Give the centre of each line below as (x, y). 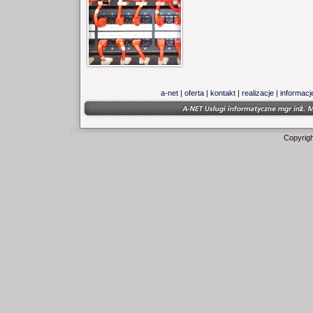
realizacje (257, 93)
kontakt (223, 93)
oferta (194, 93)
